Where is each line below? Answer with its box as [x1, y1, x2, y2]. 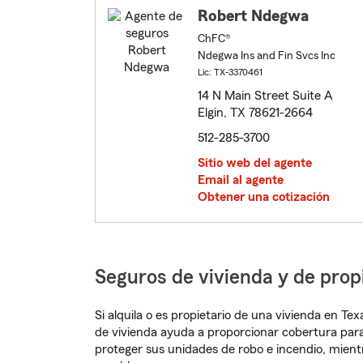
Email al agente [198, 173, 284, 187]
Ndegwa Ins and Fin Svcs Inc [198, 50, 335, 62]
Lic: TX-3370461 [198, 67, 263, 78]
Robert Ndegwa [198, 8, 309, 25]
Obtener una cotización [198, 190, 330, 204]
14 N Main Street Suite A [198, 89, 333, 103]
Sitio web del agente [198, 156, 312, 170]
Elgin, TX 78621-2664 [198, 106, 313, 120]
